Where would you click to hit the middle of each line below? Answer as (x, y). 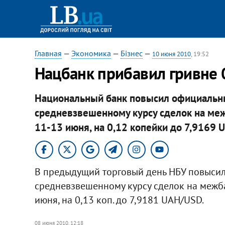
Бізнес (131, 53)
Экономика (91, 53)
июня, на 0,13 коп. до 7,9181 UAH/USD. (119, 200)
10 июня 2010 (171, 54)
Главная (48, 53)
